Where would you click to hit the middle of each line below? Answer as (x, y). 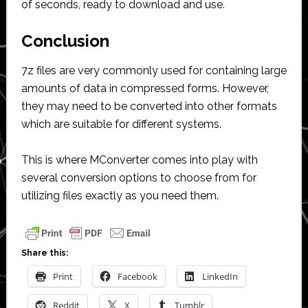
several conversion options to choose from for (139, 177)
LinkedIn (220, 276)
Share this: (44, 253)
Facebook (137, 276)
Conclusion (65, 41)
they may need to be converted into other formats (149, 106)
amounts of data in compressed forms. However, (145, 88)
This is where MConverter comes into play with (139, 159)
